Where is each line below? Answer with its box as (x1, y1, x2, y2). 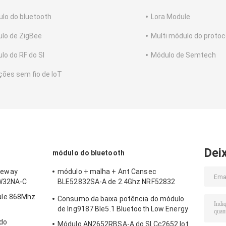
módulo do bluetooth (52, 149, 125, 157)
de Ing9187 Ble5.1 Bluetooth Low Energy (58, 205, 188, 213)
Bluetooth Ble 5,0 (58, 188, 114, 196)
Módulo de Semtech (151, 51, 216, 60)
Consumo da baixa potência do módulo (58, 195, 185, 203)
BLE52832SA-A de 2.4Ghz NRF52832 (58, 178, 176, 186)
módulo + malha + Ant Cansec (58, 167, 156, 176)
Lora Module (151, 13, 190, 21)
